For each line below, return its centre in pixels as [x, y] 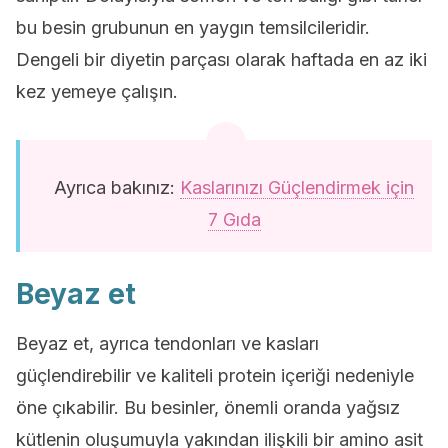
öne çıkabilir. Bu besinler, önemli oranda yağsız [208, 407]
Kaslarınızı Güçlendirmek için [297, 187]
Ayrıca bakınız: [117, 187]
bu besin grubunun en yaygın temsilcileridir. [193, 27]
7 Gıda [234, 219]
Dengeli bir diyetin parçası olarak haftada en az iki [221, 59]
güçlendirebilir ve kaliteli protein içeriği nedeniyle [215, 375]
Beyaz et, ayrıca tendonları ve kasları [167, 343]
